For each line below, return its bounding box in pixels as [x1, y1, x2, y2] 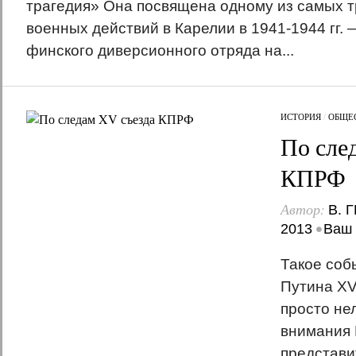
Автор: [280, 199, 328, 219]
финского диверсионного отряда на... [25, 42, 294, 59]
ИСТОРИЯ [280, 110, 321, 122]
